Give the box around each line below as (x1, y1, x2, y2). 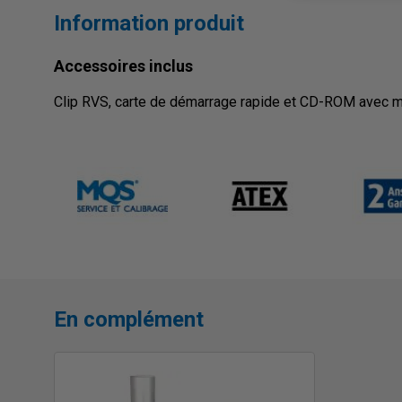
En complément (54, 307, 204, 333)
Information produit (54, 11, 244, 37)
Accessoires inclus (54, 57, 193, 76)
